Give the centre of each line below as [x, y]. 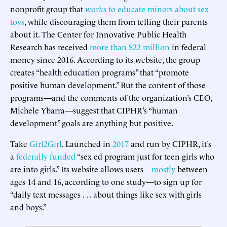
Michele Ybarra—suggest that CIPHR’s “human [94, 110]
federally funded [46, 156]
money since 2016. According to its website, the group [105, 59]
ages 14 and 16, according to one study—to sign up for [106, 181]
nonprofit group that [48, 8]
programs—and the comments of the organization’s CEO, [111, 97]
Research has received [50, 46]
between [192, 168]
